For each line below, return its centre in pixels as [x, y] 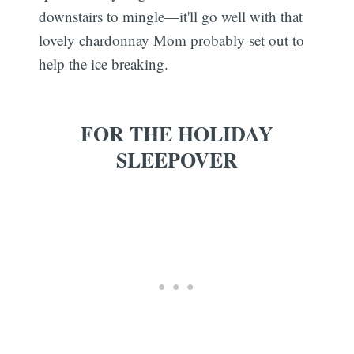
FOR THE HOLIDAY [177, 134]
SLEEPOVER [177, 160]
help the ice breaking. [104, 63]
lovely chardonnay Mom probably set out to [172, 40]
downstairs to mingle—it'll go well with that [171, 16]
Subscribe [290, 155]
